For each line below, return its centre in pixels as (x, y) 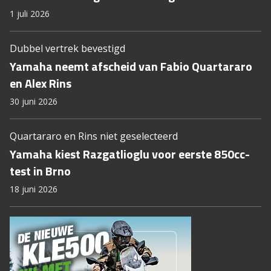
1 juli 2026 (30, 14)
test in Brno (40, 171)
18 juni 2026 (34, 189)
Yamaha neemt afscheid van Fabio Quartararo (131, 67)
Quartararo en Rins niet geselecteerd (94, 136)
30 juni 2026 (34, 102)
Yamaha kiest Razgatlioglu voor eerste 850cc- (130, 154)
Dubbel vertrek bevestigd (67, 49)
